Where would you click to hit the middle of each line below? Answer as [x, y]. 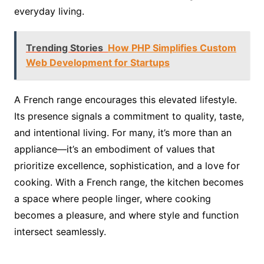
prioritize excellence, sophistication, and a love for [127, 166]
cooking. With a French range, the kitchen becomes [128, 182]
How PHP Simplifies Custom [172, 48]
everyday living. [49, 11]
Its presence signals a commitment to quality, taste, [129, 116]
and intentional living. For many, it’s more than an [123, 133]
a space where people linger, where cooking [112, 199]
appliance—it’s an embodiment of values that [114, 149]
